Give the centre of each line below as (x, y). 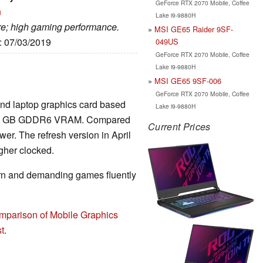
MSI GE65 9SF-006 (188, 80)
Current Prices (179, 126)
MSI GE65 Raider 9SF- (194, 29)
